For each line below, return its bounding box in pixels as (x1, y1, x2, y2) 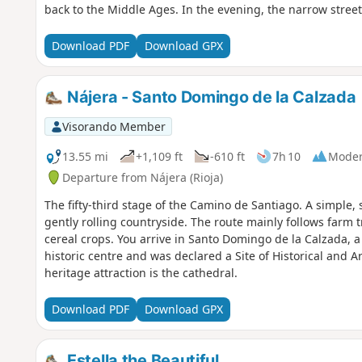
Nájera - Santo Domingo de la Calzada (63, 86, 356, 107)
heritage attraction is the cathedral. (44, 264, 238, 280)
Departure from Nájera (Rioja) (61, 169, 223, 185)
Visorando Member (61, 118, 166, 134)
